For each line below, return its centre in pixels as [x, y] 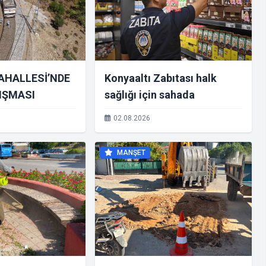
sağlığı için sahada [150, 95]
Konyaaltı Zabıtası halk [161, 78]
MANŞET [130, 153]
